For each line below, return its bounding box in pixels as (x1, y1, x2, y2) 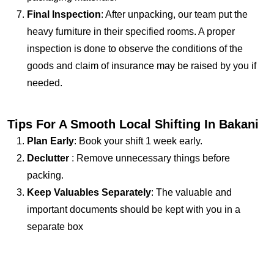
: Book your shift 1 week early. (74, 135, 202, 146)
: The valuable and (151, 187, 232, 198)
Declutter (27, 152, 69, 163)
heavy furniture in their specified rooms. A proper (27, 26, 235, 37)
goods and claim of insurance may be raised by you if (27, 60, 256, 71)
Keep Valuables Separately (27, 187, 151, 198)
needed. (27, 77, 62, 88)
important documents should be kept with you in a (27, 204, 240, 215)
